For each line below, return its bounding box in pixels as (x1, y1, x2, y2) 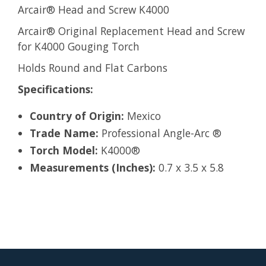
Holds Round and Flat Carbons (18, 61, 167, 75)
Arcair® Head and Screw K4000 (18, 2, 172, 17)
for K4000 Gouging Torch (18, 39, 140, 54)
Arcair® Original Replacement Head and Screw (18, 24, 245, 39)
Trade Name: (30, 126, 99, 141)
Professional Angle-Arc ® (99, 126, 221, 141)
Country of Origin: (30, 109, 124, 123)
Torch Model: (30, 143, 98, 158)
